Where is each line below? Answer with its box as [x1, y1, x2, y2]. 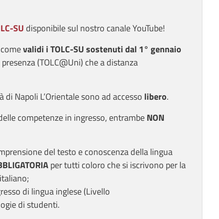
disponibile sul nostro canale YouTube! [24, 22, 165, 35]
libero [144, 90, 167, 104]
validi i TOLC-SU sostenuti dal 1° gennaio [23, 43, 181, 56]
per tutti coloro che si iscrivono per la [48, 158, 186, 172]
